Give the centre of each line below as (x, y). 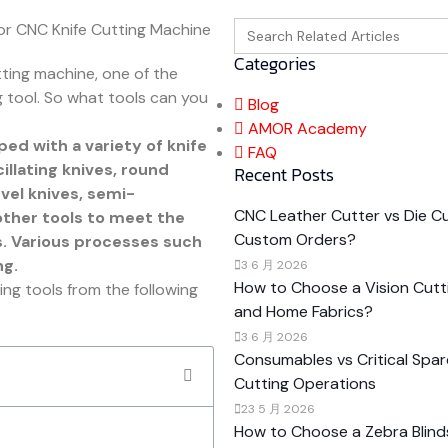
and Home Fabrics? (303, 311)
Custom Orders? (295, 239)
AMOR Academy (307, 128)
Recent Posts (284, 174)
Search (263, 26)
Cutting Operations (305, 383)
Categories (275, 63)
